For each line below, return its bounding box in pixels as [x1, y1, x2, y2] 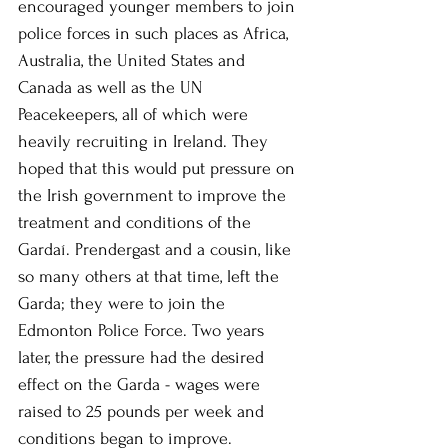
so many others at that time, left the [18, 266, 284, 286]
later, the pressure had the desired [18, 347, 269, 367]
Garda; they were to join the [18, 293, 230, 313]
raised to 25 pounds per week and [18, 401, 269, 421]
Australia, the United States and [18, 50, 250, 70]
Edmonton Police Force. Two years [18, 320, 269, 340]
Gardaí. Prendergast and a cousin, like [18, 239, 296, 259]
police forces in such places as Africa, [18, 23, 293, 43]
